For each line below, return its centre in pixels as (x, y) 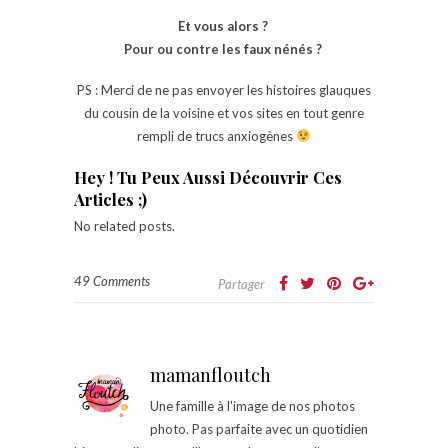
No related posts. (124, 225)
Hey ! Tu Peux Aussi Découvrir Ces (208, 176)
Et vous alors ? (224, 25)
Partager (241, 283)
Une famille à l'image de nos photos (252, 405)
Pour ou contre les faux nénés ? (224, 48)
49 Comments (112, 280)
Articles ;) (110, 198)
